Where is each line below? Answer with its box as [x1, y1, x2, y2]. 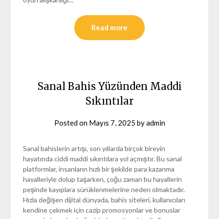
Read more [91, 22, 128, 32]
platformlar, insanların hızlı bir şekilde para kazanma [23, 164, 175, 173]
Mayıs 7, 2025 [88, 118, 135, 127]
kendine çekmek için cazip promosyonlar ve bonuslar [23, 205, 181, 214]
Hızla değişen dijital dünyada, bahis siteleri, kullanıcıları [23, 195, 186, 204]
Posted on [54, 118, 89, 127]
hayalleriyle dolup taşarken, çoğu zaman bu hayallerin [23, 175, 182, 183]
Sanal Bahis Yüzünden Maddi [37, 80, 182, 92]
